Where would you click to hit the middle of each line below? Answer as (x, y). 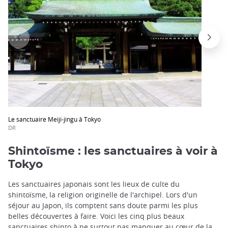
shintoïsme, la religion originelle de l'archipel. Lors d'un (103, 195)
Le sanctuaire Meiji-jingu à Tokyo (54, 119)
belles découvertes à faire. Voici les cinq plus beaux (96, 216)
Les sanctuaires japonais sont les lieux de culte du (94, 184)
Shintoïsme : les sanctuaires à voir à (113, 151)
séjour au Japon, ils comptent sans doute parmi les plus (103, 206)
